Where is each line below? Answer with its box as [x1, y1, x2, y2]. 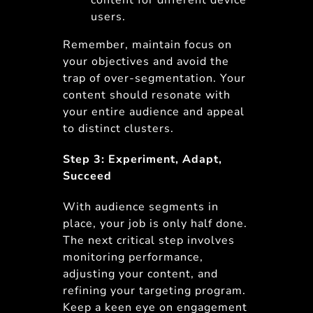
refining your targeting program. [62, 283, 246, 298]
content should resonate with [62, 87, 231, 103]
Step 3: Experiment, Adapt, [62, 152, 222, 167]
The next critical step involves [62, 233, 235, 248]
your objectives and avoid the [62, 54, 229, 69]
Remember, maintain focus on [62, 37, 232, 52]
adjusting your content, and [62, 266, 218, 282]
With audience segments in [62, 199, 219, 214]
